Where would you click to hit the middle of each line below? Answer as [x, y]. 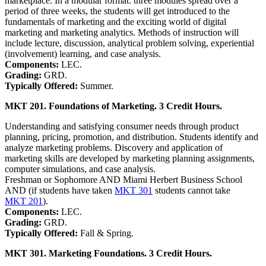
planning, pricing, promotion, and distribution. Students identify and [132, 137]
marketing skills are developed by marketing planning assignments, [130, 158]
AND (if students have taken [60, 190]
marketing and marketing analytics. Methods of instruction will [122, 32]
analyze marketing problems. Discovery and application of [114, 147]
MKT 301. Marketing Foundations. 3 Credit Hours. [108, 253]
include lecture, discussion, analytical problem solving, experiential [129, 43]
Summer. [97, 85]
